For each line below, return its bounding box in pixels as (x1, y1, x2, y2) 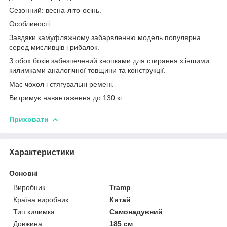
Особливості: (9, 19, 52, 28)
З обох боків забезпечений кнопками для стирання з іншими (9, 56, 209, 65)
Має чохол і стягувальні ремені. (9, 80, 114, 88)
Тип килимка (13, 207, 55, 216)
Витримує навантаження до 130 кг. (9, 93, 124, 102)
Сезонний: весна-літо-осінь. (9, 6, 101, 14)
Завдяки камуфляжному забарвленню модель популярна (9, 33, 201, 42)
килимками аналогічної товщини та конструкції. (9, 66, 166, 74)
